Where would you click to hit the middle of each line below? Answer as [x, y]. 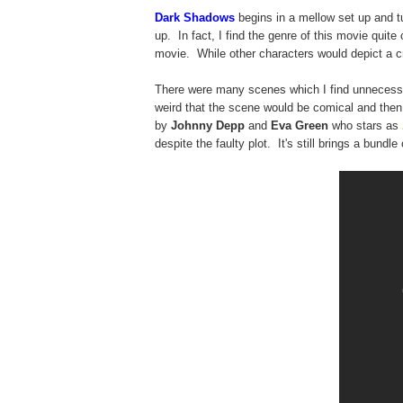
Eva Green [300, 125]
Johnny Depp [210, 125]
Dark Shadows [197, 18]
